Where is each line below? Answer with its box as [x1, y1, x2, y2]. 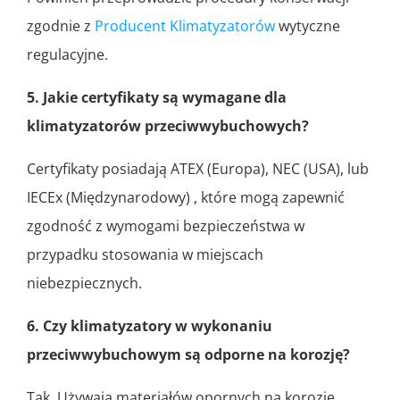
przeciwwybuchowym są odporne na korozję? [27, 345, 350, 365]
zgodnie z [27, 16, 95, 37]
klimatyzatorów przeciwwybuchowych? [27, 116, 309, 137]
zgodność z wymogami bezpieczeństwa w [27, 216, 304, 237]
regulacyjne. [27, 45, 108, 65]
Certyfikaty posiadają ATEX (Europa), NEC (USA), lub [27, 159, 369, 179]
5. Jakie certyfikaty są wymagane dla [27, 87, 287, 108]
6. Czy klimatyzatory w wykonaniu [27, 316, 272, 337]
